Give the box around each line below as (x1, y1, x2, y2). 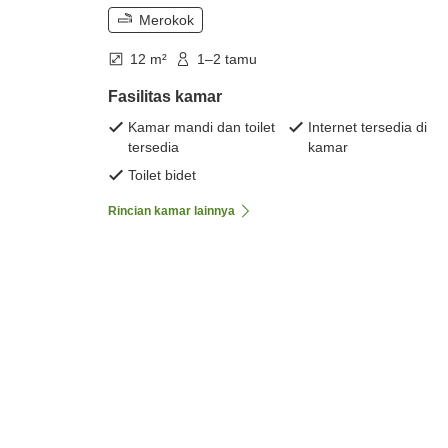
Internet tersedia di (308, 119, 427, 136)
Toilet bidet (128, 167, 196, 184)
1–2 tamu (197, 51, 257, 68)
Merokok (139, 12, 194, 29)
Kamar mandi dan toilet (128, 119, 275, 136)
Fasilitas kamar (108, 88, 222, 106)
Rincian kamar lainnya (108, 204, 235, 219)
